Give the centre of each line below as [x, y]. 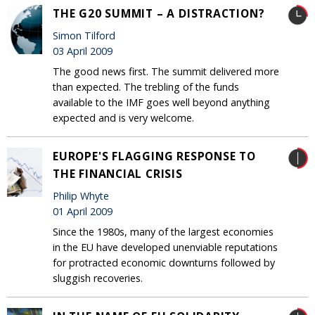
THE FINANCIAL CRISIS [118, 173]
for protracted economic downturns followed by [164, 262]
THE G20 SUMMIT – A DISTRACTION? [159, 13]
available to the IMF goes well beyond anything [161, 102]
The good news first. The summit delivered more [166, 71]
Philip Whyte [81, 195]
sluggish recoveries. [98, 278]
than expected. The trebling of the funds [146, 86]
